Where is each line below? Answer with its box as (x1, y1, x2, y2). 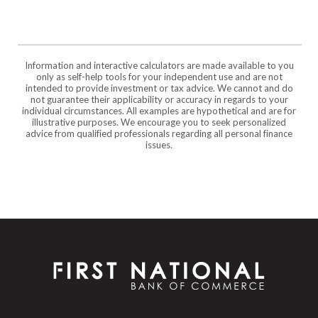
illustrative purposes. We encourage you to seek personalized (32, 116, 286, 128)
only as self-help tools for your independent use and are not (35, 70, 283, 82)
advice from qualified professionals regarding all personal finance (26, 127, 292, 139)
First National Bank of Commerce (52, 254, 216, 268)
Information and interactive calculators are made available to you (24, 59, 294, 71)
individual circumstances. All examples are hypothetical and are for (22, 104, 296, 116)
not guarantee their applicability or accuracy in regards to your (30, 93, 288, 105)
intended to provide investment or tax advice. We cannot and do (25, 82, 293, 94)
